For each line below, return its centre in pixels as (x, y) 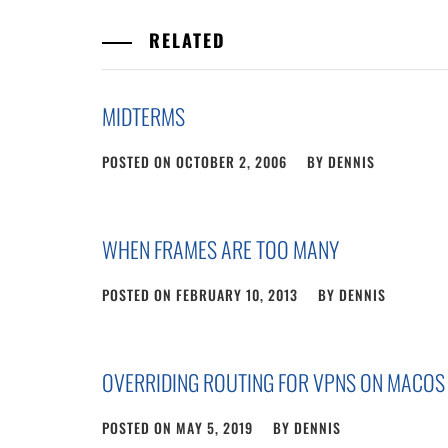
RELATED (184, 39)
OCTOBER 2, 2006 (231, 161)
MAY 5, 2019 (214, 427)
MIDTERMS (143, 115)
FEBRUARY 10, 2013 (237, 294)
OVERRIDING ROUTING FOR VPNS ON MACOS (273, 381)
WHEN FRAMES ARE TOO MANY (220, 248)
